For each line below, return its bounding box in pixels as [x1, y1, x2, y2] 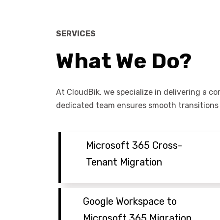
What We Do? [56, 48, 192, 74]
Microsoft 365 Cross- [86, 139, 183, 152]
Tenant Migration [86, 156, 163, 168]
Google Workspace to [82, 195, 177, 208]
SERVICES [56, 29, 96, 39]
